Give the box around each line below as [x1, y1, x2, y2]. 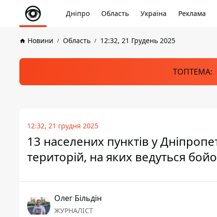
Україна [140, 9, 167, 18]
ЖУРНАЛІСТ [54, 206, 93, 215]
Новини [28, 36, 53, 45]
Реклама [178, 9, 206, 18]
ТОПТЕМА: [172, 66, 212, 77]
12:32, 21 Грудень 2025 [100, 36, 175, 45]
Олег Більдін [54, 193, 102, 203]
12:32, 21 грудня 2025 [27, 121, 98, 130]
